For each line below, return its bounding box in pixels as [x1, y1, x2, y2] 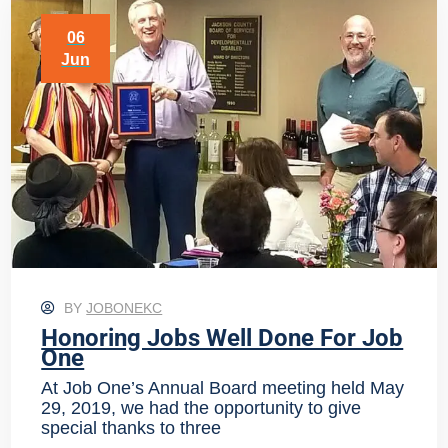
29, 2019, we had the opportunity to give [41, 398, 362, 419]
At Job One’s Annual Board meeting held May [41, 378, 405, 399]
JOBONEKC [86, 299, 163, 316]
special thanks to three [41, 418, 222, 439]
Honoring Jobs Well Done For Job [41, 323, 404, 352]
